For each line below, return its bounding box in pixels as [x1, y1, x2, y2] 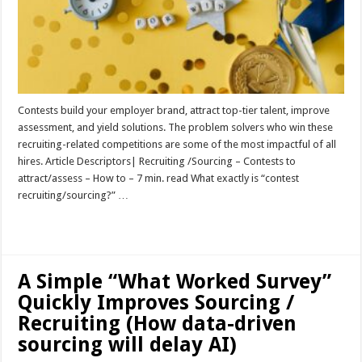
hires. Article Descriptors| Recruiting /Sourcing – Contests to [18, 154, 297, 167]
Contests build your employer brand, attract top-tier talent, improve [18, 103, 330, 116]
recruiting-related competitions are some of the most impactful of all [18, 137, 337, 150]
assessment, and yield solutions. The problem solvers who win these [18, 120, 334, 133]
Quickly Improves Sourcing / [18, 290, 295, 314]
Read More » [27, 217, 78, 229]
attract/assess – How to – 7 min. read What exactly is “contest [18, 171, 300, 184]
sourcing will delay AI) [18, 332, 238, 356]
